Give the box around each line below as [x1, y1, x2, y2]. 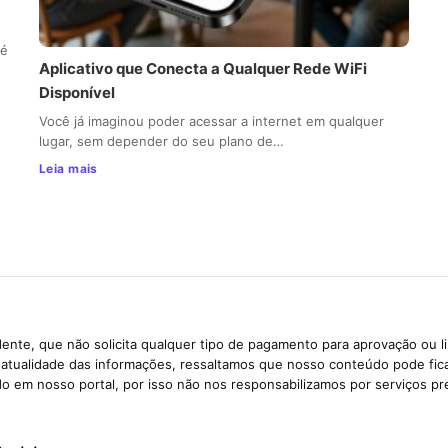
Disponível [38, 83, 115, 103]
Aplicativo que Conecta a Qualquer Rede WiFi [38, 59, 367, 79]
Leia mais [38, 161, 98, 177]
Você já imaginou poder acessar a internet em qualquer [38, 113, 384, 130]
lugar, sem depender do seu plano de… [38, 133, 284, 150]
